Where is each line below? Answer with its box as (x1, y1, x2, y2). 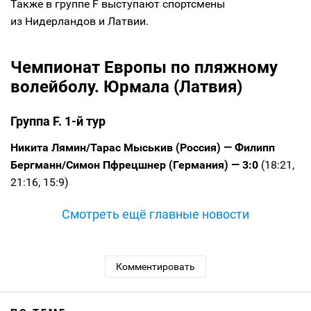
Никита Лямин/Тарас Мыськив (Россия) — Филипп (10, 140, 275, 154)
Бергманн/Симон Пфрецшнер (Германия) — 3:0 (10, 158, 258, 171)
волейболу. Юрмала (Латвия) (10, 76, 242, 96)
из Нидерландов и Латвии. (10, 14, 149, 28)
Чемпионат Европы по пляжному (10, 57, 278, 77)
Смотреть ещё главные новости (62, 206, 249, 221)
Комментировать (116, 260, 195, 272)
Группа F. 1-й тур (10, 113, 106, 128)
